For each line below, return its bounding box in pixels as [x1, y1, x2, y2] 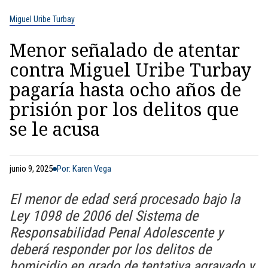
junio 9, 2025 [10, 163, 53, 174]
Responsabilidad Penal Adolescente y [10, 224, 223, 241]
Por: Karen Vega [57, 163, 111, 174]
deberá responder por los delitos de [10, 241, 211, 258]
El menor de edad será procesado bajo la [10, 191, 240, 208]
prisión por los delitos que [10, 97, 239, 121]
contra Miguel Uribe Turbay [10, 57, 251, 82]
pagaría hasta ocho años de [10, 77, 241, 102]
